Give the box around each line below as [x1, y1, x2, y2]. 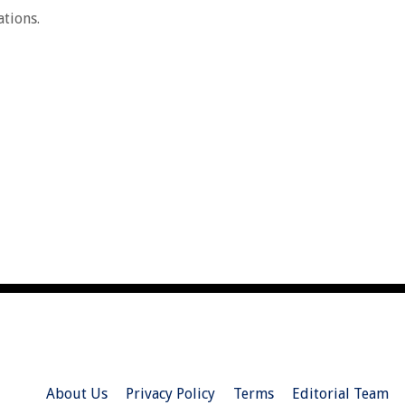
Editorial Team [291, 385, 389, 403]
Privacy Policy [125, 385, 215, 403]
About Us [45, 385, 108, 403]
